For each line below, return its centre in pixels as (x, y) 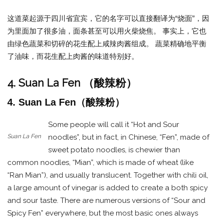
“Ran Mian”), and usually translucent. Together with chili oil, (108, 175)
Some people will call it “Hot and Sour (114, 125)
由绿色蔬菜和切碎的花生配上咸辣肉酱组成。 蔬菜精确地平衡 (107, 43)
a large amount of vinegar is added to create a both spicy (108, 188)
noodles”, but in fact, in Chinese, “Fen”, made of (129, 137)
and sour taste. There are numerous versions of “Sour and (106, 201)
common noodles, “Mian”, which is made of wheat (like (100, 163)
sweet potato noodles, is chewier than (114, 150)
